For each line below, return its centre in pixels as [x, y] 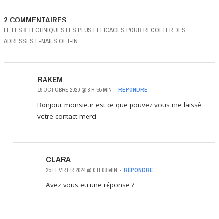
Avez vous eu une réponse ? [90, 185]
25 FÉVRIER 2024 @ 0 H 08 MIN [82, 170]
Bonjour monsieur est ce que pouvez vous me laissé [119, 104]
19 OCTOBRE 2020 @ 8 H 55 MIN [75, 90]
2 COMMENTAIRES [35, 19]
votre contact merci [67, 116]
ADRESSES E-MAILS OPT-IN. [42, 40]
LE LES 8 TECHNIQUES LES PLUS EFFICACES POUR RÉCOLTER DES [95, 30]
